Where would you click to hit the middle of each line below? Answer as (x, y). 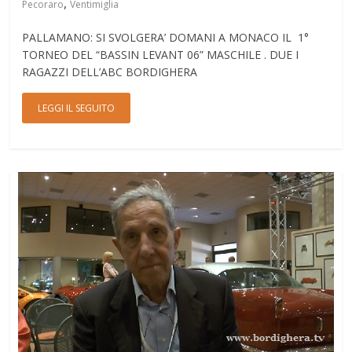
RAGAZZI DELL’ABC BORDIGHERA (110, 72)
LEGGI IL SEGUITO (77, 108)
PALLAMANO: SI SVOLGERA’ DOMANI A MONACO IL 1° (166, 37)
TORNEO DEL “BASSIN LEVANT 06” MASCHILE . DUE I (161, 55)
